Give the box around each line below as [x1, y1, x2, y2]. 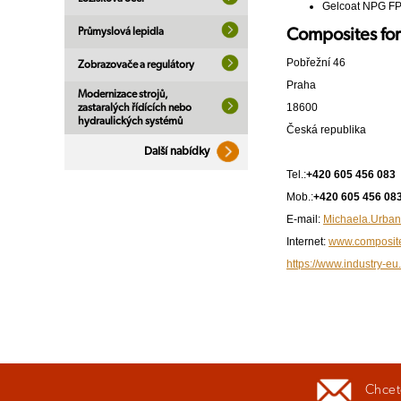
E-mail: [286, 213, 323, 226]
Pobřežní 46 [286, 56, 346, 70]
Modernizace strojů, [78, 89, 168, 99]
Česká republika [286, 124, 366, 137]
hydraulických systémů [78, 115, 183, 126]
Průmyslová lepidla [78, 26, 164, 37]
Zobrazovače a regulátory [78, 59, 194, 70]
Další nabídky [144, 146, 212, 158]
